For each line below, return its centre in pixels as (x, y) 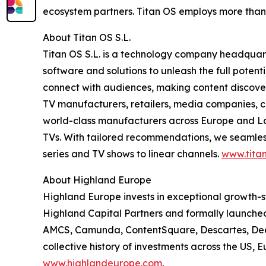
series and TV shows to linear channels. (132, 154)
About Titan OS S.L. (87, 38)
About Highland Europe (97, 180)
